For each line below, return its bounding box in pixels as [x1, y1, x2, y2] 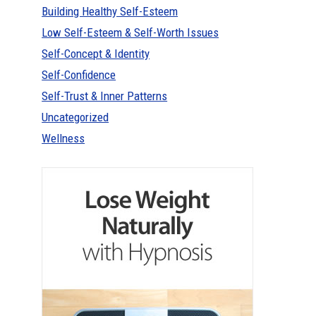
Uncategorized [42, 110, 109, 125]
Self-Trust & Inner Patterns [42, 89, 168, 104]
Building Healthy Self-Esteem [42, 4, 178, 19]
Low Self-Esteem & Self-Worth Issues [42, 25, 219, 40]
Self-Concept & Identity [42, 47, 150, 61]
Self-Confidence [42, 68, 116, 83]
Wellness [42, 131, 85, 146]
